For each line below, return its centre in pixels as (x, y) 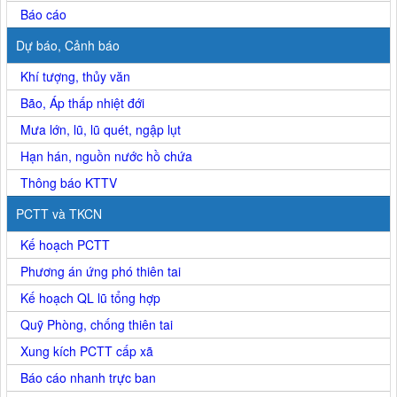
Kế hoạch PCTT (65, 244)
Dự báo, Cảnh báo (68, 45)
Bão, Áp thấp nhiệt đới (82, 102)
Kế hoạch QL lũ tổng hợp (90, 297)
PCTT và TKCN (59, 213)
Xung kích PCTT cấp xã (87, 350)
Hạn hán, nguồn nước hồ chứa (106, 156)
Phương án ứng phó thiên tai (101, 271)
